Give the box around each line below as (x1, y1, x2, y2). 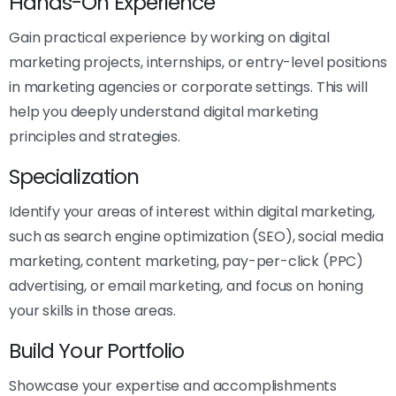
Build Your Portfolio (9, 336, 185, 366)
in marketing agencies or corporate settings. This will (9, 77, 368, 98)
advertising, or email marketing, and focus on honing (9, 276, 363, 297)
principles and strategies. (9, 126, 180, 148)
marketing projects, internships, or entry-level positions (9, 52, 387, 73)
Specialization (9, 162, 139, 192)
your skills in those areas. (9, 301, 176, 322)
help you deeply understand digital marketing (9, 102, 318, 123)
